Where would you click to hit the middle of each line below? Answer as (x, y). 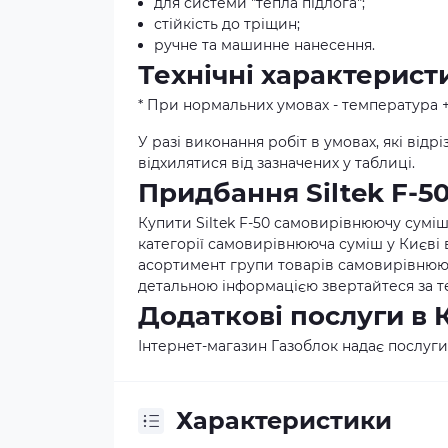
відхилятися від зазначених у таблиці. (276, 163)
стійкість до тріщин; (227, 24)
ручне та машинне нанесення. (264, 45)
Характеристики (284, 420)
